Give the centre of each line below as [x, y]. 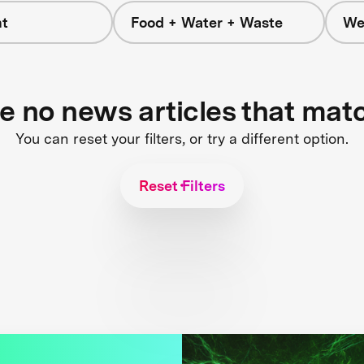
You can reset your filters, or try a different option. [182, 138]
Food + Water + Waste [206, 22]
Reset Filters [182, 185]
